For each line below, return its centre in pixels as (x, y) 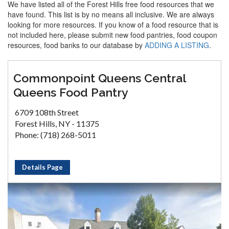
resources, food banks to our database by (76, 45)
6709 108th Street (47, 112)
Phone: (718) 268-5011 (55, 135)
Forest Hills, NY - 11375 (57, 123)
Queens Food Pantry (71, 92)
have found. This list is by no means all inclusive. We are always (111, 14)
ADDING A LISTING (177, 45)
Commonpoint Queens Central (99, 78)
